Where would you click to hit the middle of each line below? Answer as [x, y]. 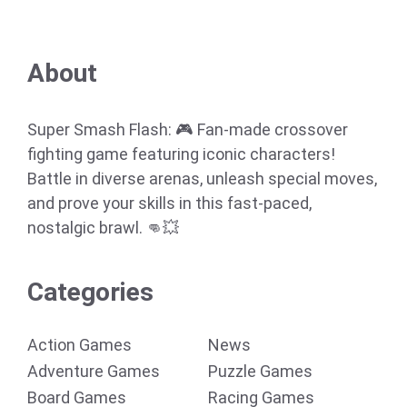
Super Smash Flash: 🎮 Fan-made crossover [188, 130]
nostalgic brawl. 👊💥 [103, 228]
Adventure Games [94, 372]
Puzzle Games [260, 372]
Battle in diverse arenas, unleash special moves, [202, 179]
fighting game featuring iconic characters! [181, 154]
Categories [90, 293]
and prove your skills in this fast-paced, [169, 203]
